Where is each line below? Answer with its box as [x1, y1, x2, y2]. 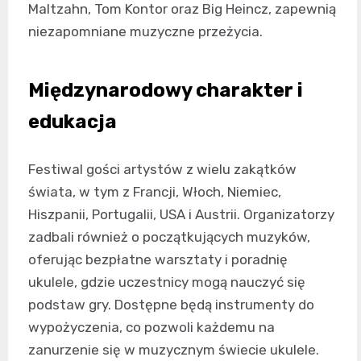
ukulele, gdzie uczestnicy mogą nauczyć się [28, 274, 305, 290]
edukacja [28, 110, 117, 133]
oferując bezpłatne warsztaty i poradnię [28, 251, 288, 268]
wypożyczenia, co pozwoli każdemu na [28, 319, 275, 335]
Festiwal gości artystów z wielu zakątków [28, 161, 297, 177]
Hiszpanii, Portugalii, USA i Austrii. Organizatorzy [28, 206, 334, 222]
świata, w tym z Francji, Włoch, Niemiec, [28, 184, 281, 200]
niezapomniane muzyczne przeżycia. [28, 23, 263, 39]
